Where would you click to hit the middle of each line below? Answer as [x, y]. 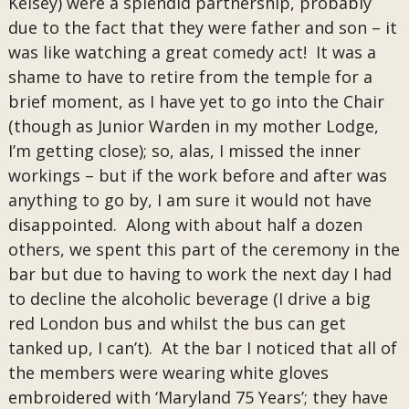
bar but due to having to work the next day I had [199, 274]
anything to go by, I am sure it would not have [189, 200]
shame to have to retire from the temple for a [190, 77]
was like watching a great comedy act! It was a [192, 52]
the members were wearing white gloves [168, 372]
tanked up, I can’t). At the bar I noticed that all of [202, 348]
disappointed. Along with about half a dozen [185, 225]
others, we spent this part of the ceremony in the [204, 249]
